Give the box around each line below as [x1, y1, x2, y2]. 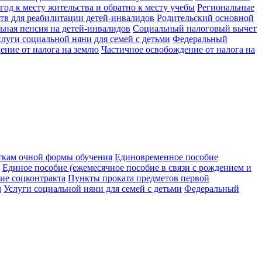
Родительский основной [157, 12, 254, 23]
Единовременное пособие [115, 151, 218, 162]
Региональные [197, 2, 254, 12]
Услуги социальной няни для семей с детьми [4, 183, 182, 194]
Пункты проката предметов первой [68, 173, 209, 183]
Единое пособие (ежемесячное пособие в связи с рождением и [2, 162, 251, 173]
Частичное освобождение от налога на [101, 44, 255, 54]
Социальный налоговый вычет [133, 23, 257, 33]
